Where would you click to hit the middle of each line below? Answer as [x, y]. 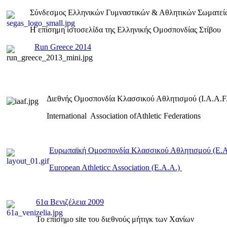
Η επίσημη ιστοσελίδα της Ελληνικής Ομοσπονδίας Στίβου [125, 30]
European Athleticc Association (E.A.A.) [116, 168]
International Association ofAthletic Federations [124, 116]
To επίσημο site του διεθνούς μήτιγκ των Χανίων [115, 219]
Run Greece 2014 [63, 47]
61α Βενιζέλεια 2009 [70, 202]
